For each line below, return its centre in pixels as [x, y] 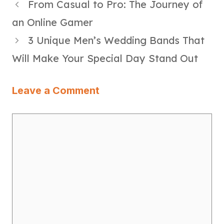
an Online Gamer [52, 22]
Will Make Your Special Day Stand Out [105, 58]
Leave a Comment [56, 91]
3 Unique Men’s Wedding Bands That [116, 40]
